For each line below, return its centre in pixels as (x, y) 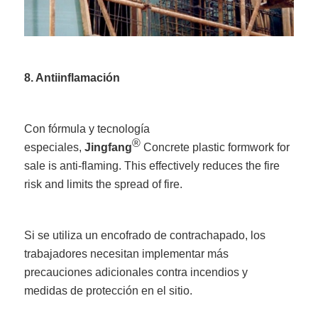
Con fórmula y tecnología (87, 129)
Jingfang (109, 148)
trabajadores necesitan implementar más (127, 254)
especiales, (55, 148)
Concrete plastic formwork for (215, 148)
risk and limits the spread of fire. (104, 185)
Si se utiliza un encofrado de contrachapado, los (145, 236)
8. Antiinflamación (72, 78)
